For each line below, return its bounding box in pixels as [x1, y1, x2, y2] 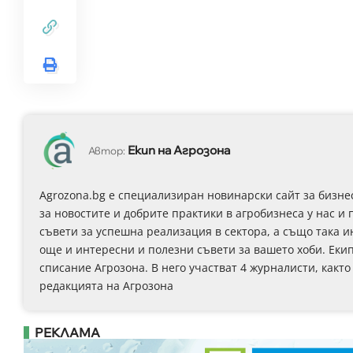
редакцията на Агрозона [39, 277, 173, 293]
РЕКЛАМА [34, 324, 100, 340]
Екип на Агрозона [127, 143, 230, 158]
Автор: [87, 144, 125, 157]
